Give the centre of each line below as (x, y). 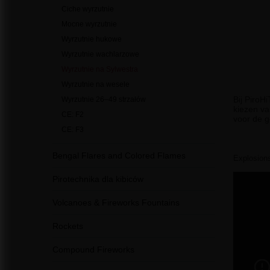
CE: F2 (73, 115)
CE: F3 (73, 130)
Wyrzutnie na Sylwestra (100, 69)
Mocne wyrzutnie (89, 24)
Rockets (68, 226)
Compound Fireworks (93, 250)
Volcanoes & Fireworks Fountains (116, 202)
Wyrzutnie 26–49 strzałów (104, 99)
